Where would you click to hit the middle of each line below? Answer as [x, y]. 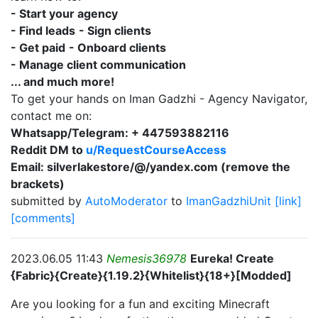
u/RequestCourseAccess [156, 150]
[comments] [43, 218]
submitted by [48, 201]
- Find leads [43, 31]
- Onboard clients [117, 48]
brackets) [38, 184]
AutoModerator [128, 201]
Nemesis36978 [147, 258]
